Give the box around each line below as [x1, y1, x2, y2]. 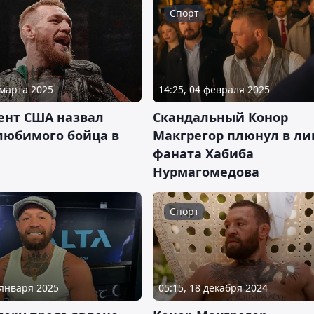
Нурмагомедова [153, 163, 259, 180]
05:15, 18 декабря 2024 [158, 281, 268, 295]
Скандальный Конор [153, 109, 288, 125]
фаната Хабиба [153, 145, 254, 162]
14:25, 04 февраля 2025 [158, 83, 270, 96]
